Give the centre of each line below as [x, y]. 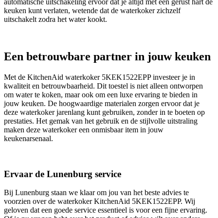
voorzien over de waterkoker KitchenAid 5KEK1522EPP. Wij [100, 201]
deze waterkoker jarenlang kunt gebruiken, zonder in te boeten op [104, 112]
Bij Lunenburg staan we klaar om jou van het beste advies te [96, 193]
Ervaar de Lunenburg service [63, 174]
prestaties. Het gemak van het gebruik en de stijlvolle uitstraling [101, 121]
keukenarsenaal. [28, 138]
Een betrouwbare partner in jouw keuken [107, 57]
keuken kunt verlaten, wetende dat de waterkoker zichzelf [92, 11]
